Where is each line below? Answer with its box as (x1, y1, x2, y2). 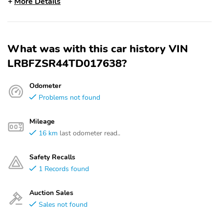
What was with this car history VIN (7, 42, 188, 56)
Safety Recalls (29, 152, 75, 162)
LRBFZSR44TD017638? (7, 56, 127, 71)
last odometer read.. (60, 128, 120, 138)
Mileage (29, 116, 55, 126)
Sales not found (39, 199, 88, 209)
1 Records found (39, 164, 89, 174)
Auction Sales (29, 188, 73, 197)
